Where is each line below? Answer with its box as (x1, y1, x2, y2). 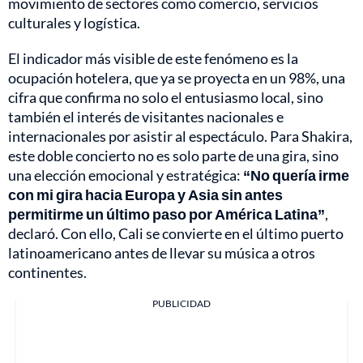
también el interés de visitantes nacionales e (8, 108, 284, 126)
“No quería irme (243, 166, 349, 185)
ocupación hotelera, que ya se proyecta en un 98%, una (8, 69, 345, 88)
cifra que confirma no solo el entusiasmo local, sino (8, 88, 323, 107)
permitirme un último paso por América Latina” (8, 205, 325, 224)
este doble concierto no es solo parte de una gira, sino (8, 147, 339, 165)
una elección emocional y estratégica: (8, 166, 243, 185)
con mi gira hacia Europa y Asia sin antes (8, 186, 283, 204)
